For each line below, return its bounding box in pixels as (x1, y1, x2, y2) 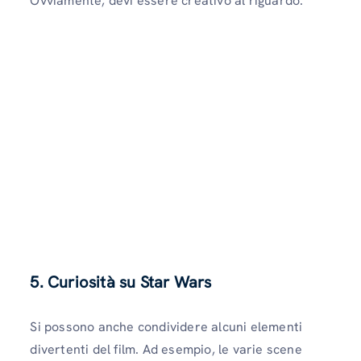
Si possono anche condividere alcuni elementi (30, 318, 303, 336)
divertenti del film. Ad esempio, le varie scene (30, 341, 302, 359)
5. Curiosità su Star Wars (30, 272, 212, 293)
